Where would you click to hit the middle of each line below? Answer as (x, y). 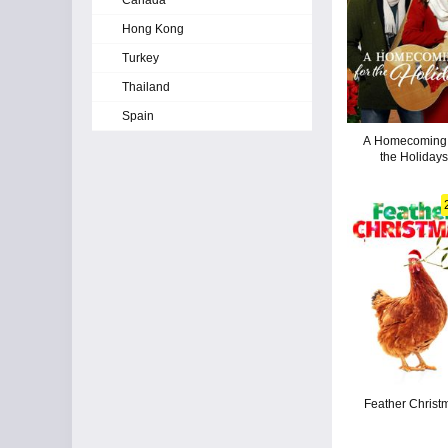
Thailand (146, 87)
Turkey (140, 58)
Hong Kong (153, 29)
